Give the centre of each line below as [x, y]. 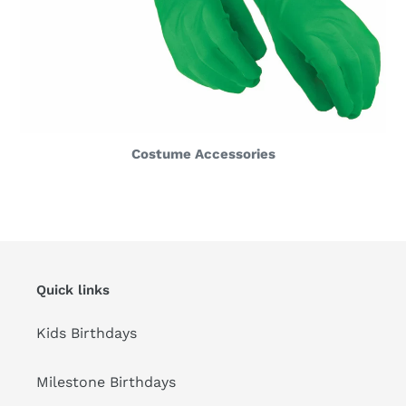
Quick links [73, 290]
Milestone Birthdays [106, 382]
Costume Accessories [203, 154]
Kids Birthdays [87, 333]
